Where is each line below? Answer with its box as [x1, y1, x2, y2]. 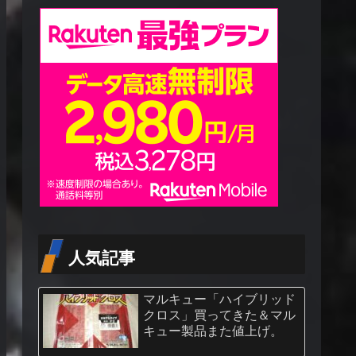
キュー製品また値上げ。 [143, 323, 283, 338]
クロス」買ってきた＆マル [143, 308, 296, 322]
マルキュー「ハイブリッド [143, 292, 296, 306]
